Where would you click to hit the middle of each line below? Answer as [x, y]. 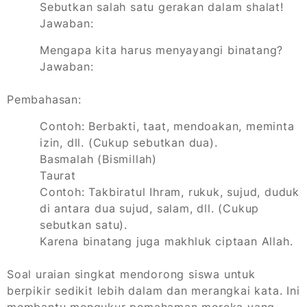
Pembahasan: [44, 100]
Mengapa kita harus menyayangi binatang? [162, 50]
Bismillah [127, 159]
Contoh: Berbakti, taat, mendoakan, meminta [167, 126]
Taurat [58, 176]
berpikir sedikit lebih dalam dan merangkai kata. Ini [153, 291]
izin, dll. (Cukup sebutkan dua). [129, 143]
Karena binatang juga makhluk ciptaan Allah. [167, 242]
